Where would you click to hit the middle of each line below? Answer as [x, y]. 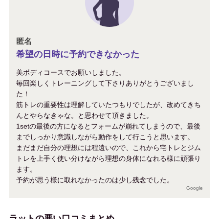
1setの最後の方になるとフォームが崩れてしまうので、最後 [108, 126]
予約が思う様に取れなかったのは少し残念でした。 [95, 180]
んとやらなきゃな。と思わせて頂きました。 [84, 115]
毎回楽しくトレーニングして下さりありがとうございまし [105, 83]
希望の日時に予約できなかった [77, 54]
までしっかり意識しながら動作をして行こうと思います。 [105, 137]
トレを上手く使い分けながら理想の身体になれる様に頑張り [108, 158]
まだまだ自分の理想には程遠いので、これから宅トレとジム [108, 147]
